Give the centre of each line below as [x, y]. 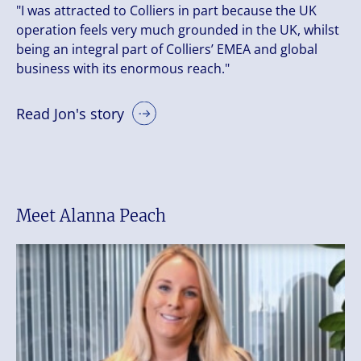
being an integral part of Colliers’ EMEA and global [167, 49]
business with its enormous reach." [123, 68]
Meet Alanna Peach [91, 216]
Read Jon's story [70, 114]
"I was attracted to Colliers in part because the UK [166, 10]
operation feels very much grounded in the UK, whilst [178, 30]
